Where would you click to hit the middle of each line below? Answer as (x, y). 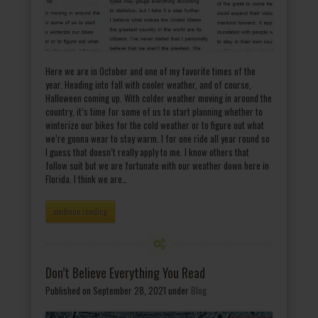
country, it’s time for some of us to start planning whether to (154, 112)
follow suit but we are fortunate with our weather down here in (157, 166)
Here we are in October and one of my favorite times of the (150, 71)
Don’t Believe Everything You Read (125, 273)
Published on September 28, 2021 (106, 291)
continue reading (80, 212)
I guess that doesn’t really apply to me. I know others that (147, 152)
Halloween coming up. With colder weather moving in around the (159, 98)
